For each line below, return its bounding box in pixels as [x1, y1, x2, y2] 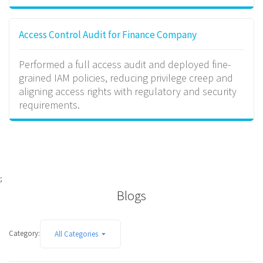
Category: [9, 228, 40, 238]
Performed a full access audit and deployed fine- [18, 57, 231, 71]
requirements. [18, 97, 80, 112]
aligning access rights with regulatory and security [18, 84, 237, 98]
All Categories [54, 228, 98, 238]
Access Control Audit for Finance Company [18, 28, 197, 42]
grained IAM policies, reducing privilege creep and [18, 70, 233, 85]
